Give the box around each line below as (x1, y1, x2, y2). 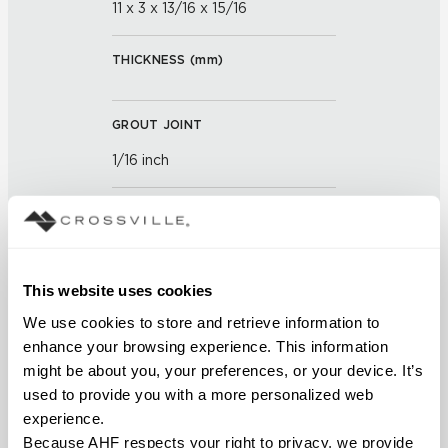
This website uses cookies (23, 281, 213, 299)
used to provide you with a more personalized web (23, 385, 373, 403)
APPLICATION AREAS (112, 291, 247, 306)
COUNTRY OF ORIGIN (112, 400, 248, 415)
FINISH (112, 204, 153, 219)
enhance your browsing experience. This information (23, 337, 388, 355)
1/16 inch (112, 152, 169, 168)
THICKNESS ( (112, 52, 196, 67)
